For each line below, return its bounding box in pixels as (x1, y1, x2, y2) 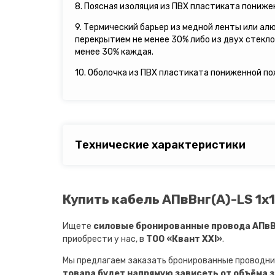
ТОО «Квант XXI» (146, 233, 222, 244)
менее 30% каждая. (75, 47, 153, 58)
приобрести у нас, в (63, 233, 146, 244)
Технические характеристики (75, 138, 246, 152)
